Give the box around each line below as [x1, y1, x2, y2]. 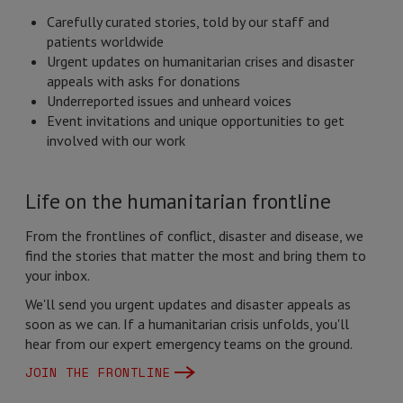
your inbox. [25, 266, 90, 284]
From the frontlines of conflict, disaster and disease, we [25, 227, 363, 245]
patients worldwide [47, 32, 164, 50]
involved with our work [47, 131, 185, 149]
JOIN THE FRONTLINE [25, 363, 171, 381]
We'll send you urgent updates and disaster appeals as [25, 295, 351, 313]
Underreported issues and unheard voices [47, 92, 291, 110]
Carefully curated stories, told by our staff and [47, 13, 329, 31]
